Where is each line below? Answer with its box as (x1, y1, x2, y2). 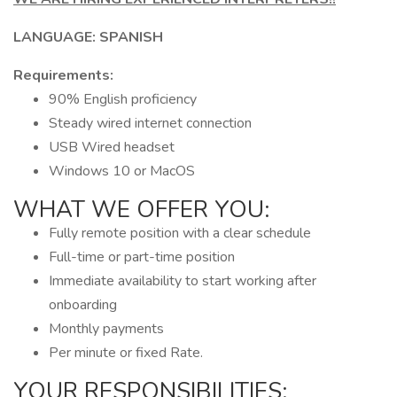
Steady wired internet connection (49, 113, 252, 133)
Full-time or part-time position (49, 247, 235, 267)
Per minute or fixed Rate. (49, 343, 203, 362)
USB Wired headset (49, 137, 175, 157)
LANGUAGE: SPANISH (13, 27, 163, 47)
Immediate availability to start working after (49, 271, 316, 291)
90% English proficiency (49, 90, 200, 109)
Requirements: (13, 66, 113, 85)
